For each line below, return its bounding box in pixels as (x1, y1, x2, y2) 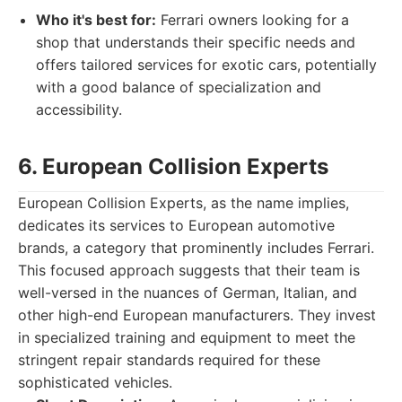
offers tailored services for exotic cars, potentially (36, 56, 377, 74)
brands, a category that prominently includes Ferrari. (18, 239, 374, 257)
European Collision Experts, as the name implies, (18, 194, 349, 212)
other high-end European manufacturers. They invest (18, 306, 376, 324)
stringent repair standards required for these (18, 351, 320, 369)
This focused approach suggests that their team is (18, 261, 360, 279)
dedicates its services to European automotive (18, 216, 335, 234)
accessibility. (36, 100, 122, 118)
